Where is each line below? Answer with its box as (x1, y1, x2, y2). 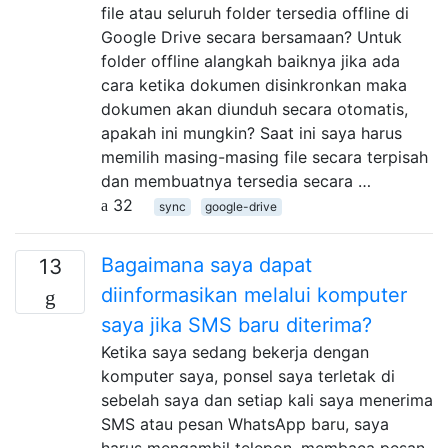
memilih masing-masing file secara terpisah (101, 146, 428, 167)
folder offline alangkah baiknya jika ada (101, 50, 400, 71)
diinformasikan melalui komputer (101, 282, 407, 307)
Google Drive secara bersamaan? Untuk (101, 26, 402, 47)
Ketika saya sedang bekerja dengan (101, 341, 369, 362)
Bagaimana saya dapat (101, 252, 312, 277)
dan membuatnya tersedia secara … (101, 170, 371, 191)
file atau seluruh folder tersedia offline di (101, 2, 409, 23)
